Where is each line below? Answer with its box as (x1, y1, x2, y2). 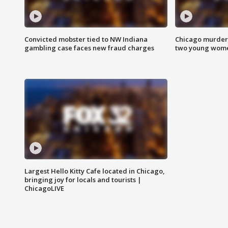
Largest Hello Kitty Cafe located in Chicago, (24, 166, 165, 176)
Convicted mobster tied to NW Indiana (24, 35, 148, 44)
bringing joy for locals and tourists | (24, 175, 141, 185)
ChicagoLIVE (24, 184, 64, 193)
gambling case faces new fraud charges (24, 43, 154, 53)
